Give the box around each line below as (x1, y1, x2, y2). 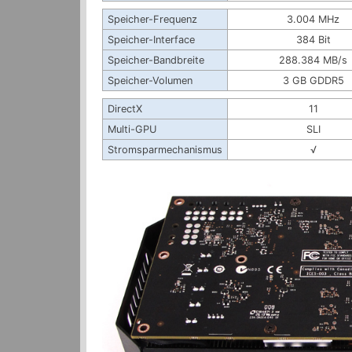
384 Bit (295, 33, 331, 46)
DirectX (108, 102, 142, 115)
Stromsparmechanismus (108, 143, 222, 156)
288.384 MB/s (279, 53, 347, 66)
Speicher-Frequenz (108, 13, 197, 25)
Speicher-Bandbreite (108, 53, 204, 66)
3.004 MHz (287, 13, 339, 25)
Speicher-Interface (108, 33, 195, 46)
